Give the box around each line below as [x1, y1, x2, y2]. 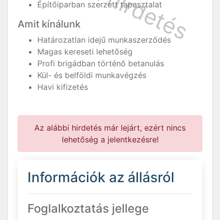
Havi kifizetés [37, 82, 88, 92]
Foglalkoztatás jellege [27, 201, 149, 216]
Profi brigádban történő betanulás [37, 58, 164, 68]
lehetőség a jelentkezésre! [61, 135, 159, 144]
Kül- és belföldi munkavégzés [37, 70, 146, 80]
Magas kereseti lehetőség [37, 47, 133, 56]
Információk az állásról [27, 169, 174, 186]
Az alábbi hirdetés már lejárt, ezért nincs [34, 123, 186, 133]
